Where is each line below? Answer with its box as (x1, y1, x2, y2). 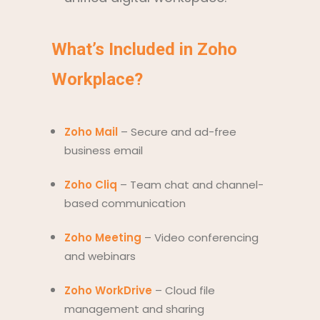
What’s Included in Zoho (51, 39, 237, 59)
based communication (64, 196, 186, 211)
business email (64, 143, 143, 158)
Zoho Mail (64, 124, 118, 139)
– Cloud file (152, 283, 215, 298)
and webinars (64, 249, 136, 264)
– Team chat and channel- (117, 177, 264, 192)
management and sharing (64, 301, 204, 316)
